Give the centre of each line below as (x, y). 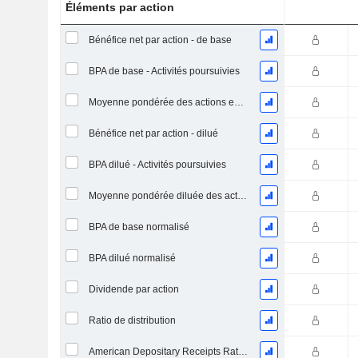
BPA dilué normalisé (132, 258)
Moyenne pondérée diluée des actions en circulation (242, 196)
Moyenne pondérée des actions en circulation (239, 102)
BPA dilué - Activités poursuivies (157, 165)
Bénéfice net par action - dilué (153, 133)
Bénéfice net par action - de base (160, 40)
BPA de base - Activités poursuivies (164, 71)
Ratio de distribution (132, 320)
